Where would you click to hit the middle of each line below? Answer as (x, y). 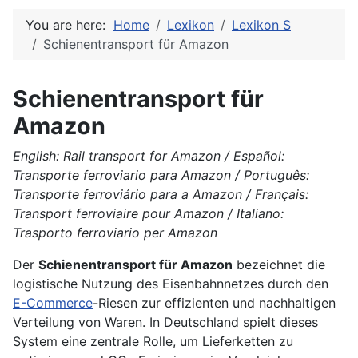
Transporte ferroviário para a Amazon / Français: (161, 195)
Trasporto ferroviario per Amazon (115, 233)
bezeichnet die (279, 265)
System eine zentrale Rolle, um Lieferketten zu (153, 342)
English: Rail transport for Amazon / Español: (149, 156)
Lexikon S (261, 25)
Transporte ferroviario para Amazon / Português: (161, 175)
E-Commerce (53, 303)
